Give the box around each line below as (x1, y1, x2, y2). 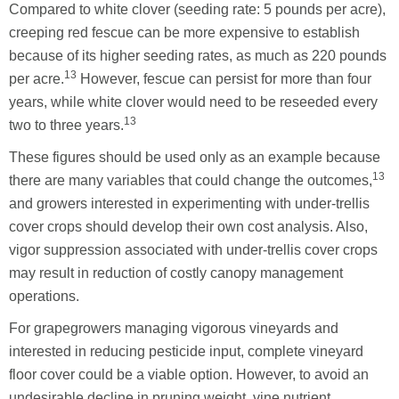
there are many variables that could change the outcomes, (9, 172, 372, 188)
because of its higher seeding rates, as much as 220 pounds (9, 47, 387, 63)
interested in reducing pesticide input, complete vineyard (9, 343, 363, 359)
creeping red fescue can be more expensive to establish (9, 24, 360, 40)
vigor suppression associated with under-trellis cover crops (9, 241, 378, 257)
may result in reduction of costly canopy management (9, 265, 343, 281)
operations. (9, 288, 79, 304)
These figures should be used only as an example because (9, 149, 380, 165)
